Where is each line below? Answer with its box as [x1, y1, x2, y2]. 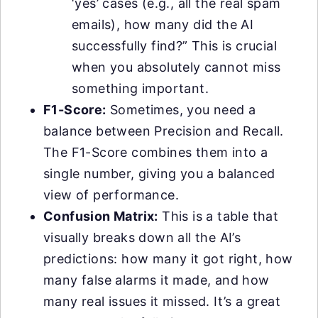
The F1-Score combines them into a [43, 145, 268, 160]
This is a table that [158, 209, 279, 224]
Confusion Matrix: [43, 209, 158, 224]
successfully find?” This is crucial [72, 38, 277, 54]
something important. [72, 81, 209, 97]
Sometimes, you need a [106, 102, 256, 118]
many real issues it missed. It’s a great [43, 294, 280, 309]
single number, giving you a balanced [43, 166, 275, 182]
